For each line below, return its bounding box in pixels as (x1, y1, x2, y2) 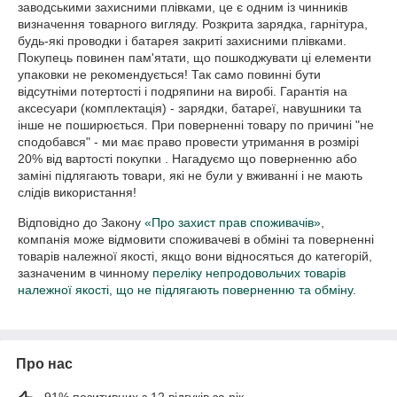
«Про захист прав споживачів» (144, 215, 321, 230)
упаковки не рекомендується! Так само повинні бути (18, 67, 321, 82)
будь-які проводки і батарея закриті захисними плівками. (18, 34, 346, 48)
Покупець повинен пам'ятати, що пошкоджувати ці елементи (18, 51, 371, 65)
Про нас (16, 356, 73, 371)
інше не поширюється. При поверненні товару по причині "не (18, 118, 374, 132)
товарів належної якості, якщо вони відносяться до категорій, (18, 249, 372, 263)
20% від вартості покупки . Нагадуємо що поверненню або (18, 152, 357, 166)
